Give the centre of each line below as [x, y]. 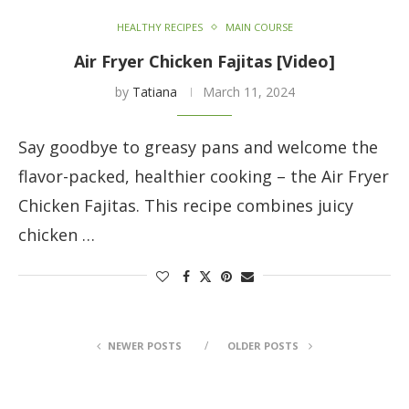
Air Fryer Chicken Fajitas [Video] [204, 62]
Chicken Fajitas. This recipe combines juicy [186, 206]
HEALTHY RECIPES [159, 27]
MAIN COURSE [259, 27]
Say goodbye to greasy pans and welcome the [198, 147]
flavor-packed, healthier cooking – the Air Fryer [204, 177]
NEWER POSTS [145, 346]
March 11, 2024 [248, 92]
